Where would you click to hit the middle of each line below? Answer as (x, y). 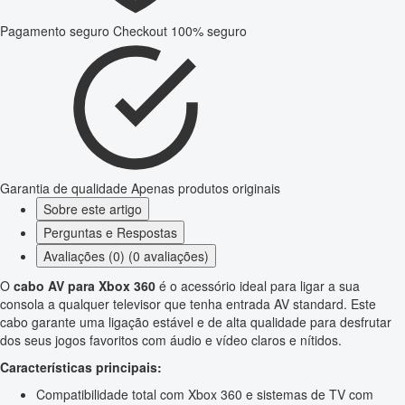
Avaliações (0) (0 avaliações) (126, 256)
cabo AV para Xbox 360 (85, 286)
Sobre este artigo (93, 209)
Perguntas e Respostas (110, 233)
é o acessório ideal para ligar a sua (258, 286)
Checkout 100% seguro (180, 31)
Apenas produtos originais (206, 188)
